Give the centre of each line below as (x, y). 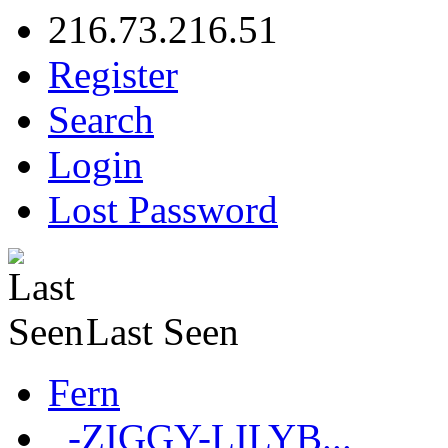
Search (101, 120)
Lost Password (163, 210)
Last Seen (162, 332)
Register (113, 75)
